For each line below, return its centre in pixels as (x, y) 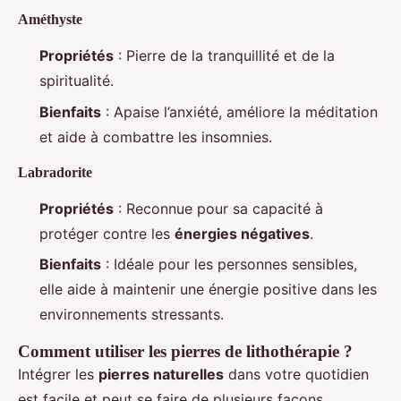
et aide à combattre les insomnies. (156, 137)
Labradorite (55, 172)
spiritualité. (77, 81)
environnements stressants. (132, 315)
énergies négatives (242, 233)
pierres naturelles (161, 375)
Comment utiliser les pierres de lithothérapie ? (185, 352)
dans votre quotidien (296, 375)
